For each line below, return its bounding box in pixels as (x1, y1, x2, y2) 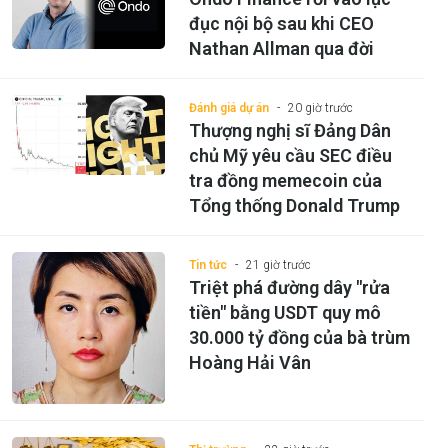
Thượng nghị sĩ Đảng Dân (188, 119, 391, 141)
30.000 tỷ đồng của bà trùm (188, 326, 410, 348)
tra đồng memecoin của (188, 169, 382, 191)
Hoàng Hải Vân (188, 351, 311, 373)
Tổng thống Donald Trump (188, 194, 400, 216)
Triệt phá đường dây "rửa (188, 276, 390, 298)
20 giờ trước (287, 100, 353, 115)
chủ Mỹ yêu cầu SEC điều (188, 144, 392, 166)
